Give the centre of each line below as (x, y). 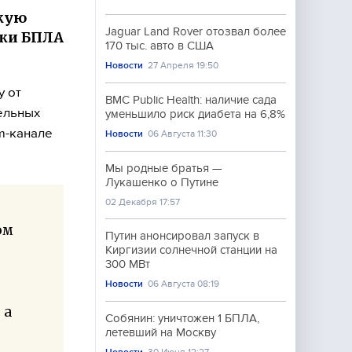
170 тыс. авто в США (159, 46)
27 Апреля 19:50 (183, 65)
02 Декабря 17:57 (143, 202)
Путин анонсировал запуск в (182, 236)
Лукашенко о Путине (162, 182)
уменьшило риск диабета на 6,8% (195, 114)
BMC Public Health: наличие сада (191, 100)
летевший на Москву (161, 332)
